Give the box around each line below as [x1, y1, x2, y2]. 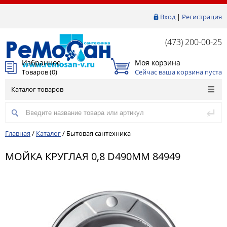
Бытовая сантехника [66, 129, 131, 138]
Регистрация [182, 12, 222, 21]
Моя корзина [134, 57, 180, 67]
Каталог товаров [11, 85, 63, 94]
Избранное [22, 57, 61, 67]
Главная [5, 129, 30, 138]
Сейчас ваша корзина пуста [134, 67, 222, 77]
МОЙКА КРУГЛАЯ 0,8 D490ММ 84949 [5, 149, 180, 163]
